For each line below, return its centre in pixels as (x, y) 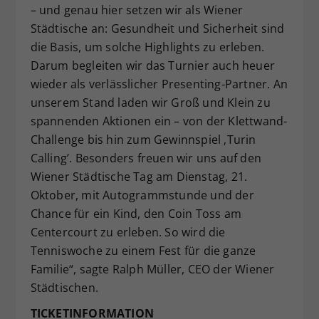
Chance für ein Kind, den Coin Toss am (136, 214)
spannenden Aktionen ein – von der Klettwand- (159, 121)
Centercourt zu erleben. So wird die (128, 232)
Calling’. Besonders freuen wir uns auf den (146, 158)
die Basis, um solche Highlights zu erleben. (147, 47)
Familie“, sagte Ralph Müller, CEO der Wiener (152, 269)
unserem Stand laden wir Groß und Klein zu (150, 103)
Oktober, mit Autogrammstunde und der (142, 195)
